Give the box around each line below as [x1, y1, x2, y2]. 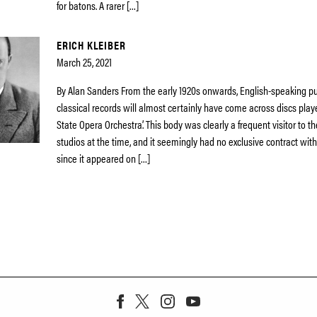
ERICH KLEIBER [57, 37, 126, 53]
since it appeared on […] [57, 150, 150, 166]
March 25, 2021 [57, 54, 112, 70]
